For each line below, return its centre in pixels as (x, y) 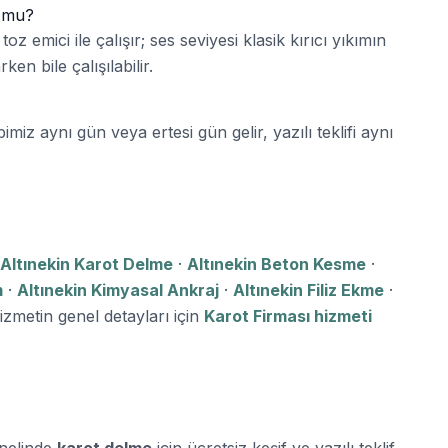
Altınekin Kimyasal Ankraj (118, 289)
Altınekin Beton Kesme (276, 263)
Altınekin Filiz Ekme (308, 289)
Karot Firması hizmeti (288, 315)
